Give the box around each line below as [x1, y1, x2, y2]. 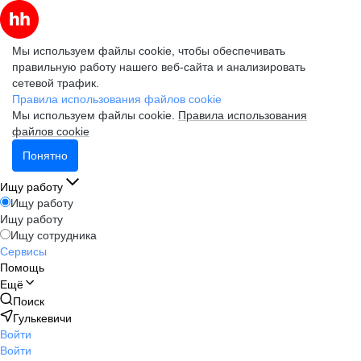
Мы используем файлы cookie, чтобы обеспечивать [12, 44, 285, 57]
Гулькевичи [13, 312, 72, 325]
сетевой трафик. [12, 77, 99, 89]
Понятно [23, 149, 68, 162]
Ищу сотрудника [10, 229, 97, 242]
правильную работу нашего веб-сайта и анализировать [12, 60, 305, 73]
